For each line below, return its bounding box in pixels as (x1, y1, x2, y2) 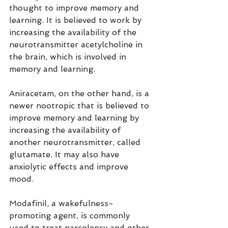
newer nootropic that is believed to (9, 101, 152, 111)
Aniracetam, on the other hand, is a (9, 89, 152, 99)
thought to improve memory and (9, 3, 141, 13)
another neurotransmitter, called (9, 137, 143, 148)
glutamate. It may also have (9, 150, 122, 160)
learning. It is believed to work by (9, 15, 144, 25)
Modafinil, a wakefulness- (9, 198, 113, 209)
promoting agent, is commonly (9, 211, 132, 221)
